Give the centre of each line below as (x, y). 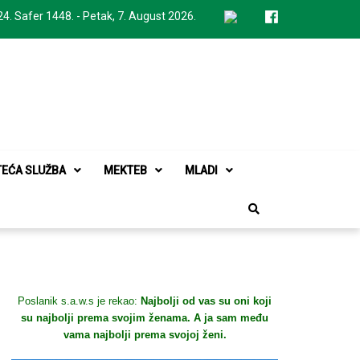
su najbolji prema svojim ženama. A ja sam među (145, 318)
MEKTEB (125, 170)
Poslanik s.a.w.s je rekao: (79, 301)
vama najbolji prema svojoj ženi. (145, 335)
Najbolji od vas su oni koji (206, 301)
